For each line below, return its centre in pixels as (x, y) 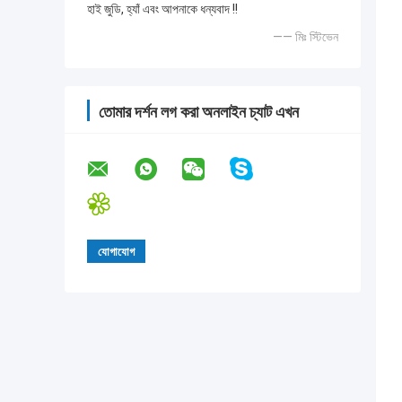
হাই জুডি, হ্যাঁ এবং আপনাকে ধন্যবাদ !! (162, 9)
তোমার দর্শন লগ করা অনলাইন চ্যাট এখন (199, 112)
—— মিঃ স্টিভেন (306, 37)
